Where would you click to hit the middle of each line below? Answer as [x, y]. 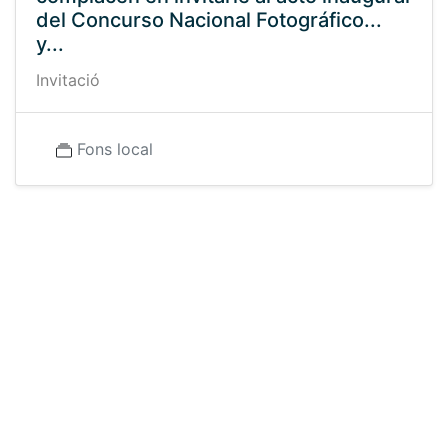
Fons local [115, 149]
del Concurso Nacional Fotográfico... [209, 20]
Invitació [68, 80]
